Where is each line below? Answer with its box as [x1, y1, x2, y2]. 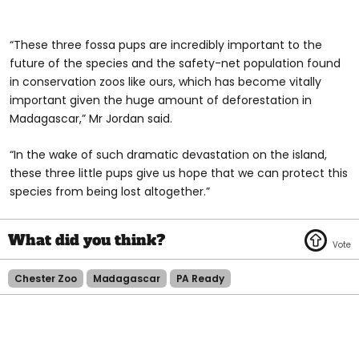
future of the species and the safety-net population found [10, 54, 341, 71]
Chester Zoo [14, 271, 77, 285]
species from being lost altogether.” [10, 183, 210, 200]
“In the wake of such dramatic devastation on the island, [10, 146, 327, 163]
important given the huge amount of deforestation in [10, 91, 312, 108]
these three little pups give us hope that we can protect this [10, 164, 348, 181]
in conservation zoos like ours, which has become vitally [10, 73, 321, 90]
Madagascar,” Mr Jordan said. [10, 110, 172, 127]
